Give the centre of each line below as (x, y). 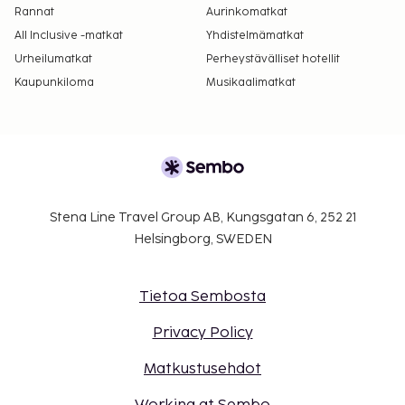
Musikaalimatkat (251, 83)
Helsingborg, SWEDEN (202, 240)
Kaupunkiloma (54, 83)
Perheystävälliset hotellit (273, 60)
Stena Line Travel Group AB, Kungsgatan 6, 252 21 (202, 218)
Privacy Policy (202, 334)
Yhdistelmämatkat (255, 36)
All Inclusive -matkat (69, 36)
